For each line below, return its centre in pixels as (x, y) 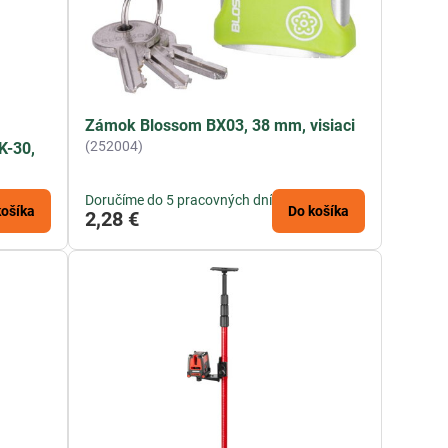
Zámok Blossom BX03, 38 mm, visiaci (220, 126)
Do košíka (319, 211)
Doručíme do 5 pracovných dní (179, 200)
